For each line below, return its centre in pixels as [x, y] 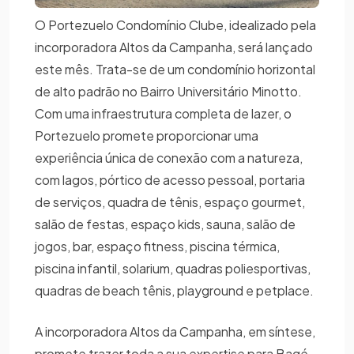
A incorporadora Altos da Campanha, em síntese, [175, 332]
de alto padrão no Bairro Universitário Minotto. [168, 92]
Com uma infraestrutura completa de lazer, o [163, 114]
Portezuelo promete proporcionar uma [147, 136]
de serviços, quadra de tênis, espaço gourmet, [170, 202]
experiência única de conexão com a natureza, [169, 158]
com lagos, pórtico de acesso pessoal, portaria [170, 180]
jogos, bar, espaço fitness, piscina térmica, [157, 247]
